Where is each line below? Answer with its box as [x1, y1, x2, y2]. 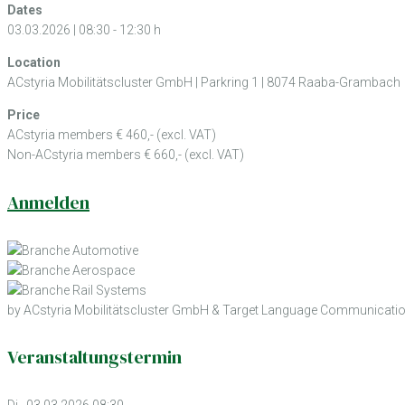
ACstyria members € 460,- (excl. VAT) [7, 127, 216, 143]
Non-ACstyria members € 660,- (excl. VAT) [7, 147, 244, 163]
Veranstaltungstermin [7, 344, 182, 371]
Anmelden [7, 189, 89, 215]
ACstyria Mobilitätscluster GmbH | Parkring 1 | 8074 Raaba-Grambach [7, 75, 400, 90]
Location [7, 55, 61, 71]
